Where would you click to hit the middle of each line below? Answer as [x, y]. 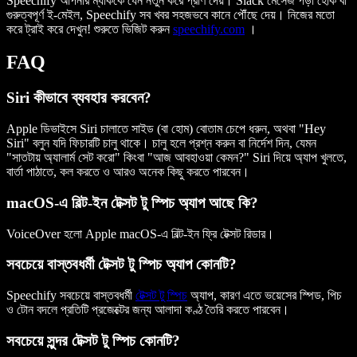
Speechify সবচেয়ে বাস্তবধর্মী [71, 295]
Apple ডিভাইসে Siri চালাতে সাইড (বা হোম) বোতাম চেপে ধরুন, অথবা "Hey [166, 129]
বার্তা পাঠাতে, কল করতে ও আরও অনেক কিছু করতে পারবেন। [128, 172]
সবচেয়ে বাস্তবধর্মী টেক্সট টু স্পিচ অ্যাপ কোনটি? [122, 265]
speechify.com [209, 29]
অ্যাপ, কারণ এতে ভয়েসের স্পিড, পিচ [265, 295]
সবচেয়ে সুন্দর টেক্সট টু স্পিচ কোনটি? [93, 340]
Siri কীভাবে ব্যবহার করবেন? [79, 98]
